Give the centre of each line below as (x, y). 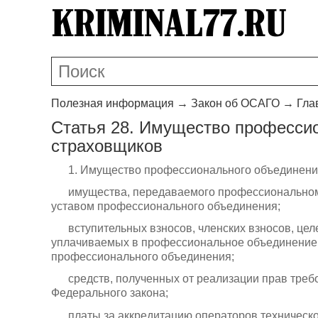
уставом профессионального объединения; (166, 206)
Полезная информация (113, 103)
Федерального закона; (110, 293)
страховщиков (107, 146)
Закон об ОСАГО (235, 103)
